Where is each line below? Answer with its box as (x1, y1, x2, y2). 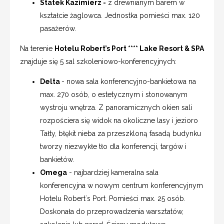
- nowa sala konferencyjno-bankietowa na (61, 77, 196, 85)
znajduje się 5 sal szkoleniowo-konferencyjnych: (20, 57, 176, 65)
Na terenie (20, 44, 54, 52)
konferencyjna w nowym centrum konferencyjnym (40, 181, 203, 189)
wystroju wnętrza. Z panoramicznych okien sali (40, 103, 192, 111)
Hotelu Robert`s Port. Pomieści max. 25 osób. (40, 194, 185, 202)
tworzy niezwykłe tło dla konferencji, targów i (40, 142, 186, 150)
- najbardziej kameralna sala (67, 168, 158, 176)
